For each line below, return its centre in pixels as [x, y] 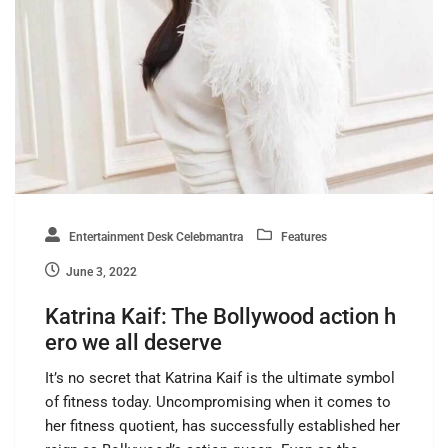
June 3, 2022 [101, 271]
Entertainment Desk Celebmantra [154, 236]
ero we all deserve [133, 342]
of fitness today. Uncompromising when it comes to [218, 401]
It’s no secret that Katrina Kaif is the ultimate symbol [220, 377]
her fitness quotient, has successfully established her [222, 425]
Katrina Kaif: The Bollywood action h [220, 316]
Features [302, 236]
